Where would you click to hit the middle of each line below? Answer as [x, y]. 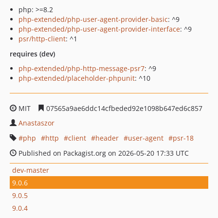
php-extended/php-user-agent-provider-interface [99, 29]
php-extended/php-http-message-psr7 [82, 68]
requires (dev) [32, 54]
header [107, 138]
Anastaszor [36, 123]
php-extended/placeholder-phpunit [77, 78]
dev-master [31, 170]
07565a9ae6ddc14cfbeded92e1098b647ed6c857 [123, 108]
